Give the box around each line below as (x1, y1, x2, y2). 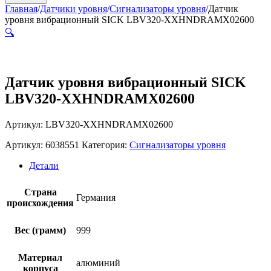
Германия (76, 192, 116, 203)
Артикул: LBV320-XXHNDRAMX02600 (5, 119, 173, 129)
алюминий (76, 257, 120, 268)
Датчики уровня (40, 4, 107, 14)
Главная (5, 4, 38, 14)
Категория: (82, 139, 129, 150)
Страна (24, 186, 57, 197)
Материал (18, 252, 62, 263)
